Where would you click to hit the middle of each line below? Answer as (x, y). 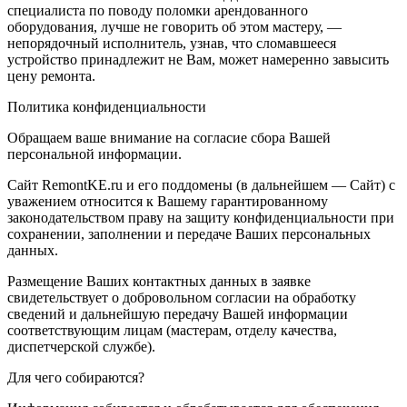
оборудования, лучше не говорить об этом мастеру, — (174, 26)
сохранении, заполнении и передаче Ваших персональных (189, 233)
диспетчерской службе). (81, 346)
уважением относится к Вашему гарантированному (168, 201)
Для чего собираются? (76, 377)
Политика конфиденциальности (107, 106)
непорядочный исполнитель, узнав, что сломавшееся (172, 43)
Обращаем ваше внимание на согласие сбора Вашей (169, 137)
